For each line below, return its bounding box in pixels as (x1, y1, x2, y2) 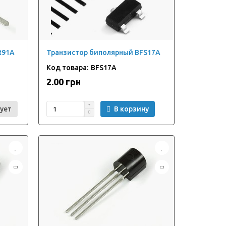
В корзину (114, 105, 149, 113)
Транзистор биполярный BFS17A (46, 48, 160, 56)
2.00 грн (46, 77, 81, 87)
